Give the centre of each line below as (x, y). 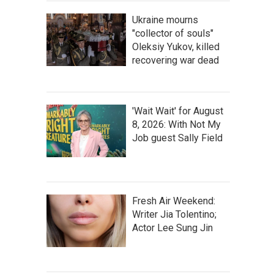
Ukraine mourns (165, 20)
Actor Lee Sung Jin (172, 228)
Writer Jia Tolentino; (174, 214)
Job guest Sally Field (177, 138)
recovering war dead (176, 60)
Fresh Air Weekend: (174, 201)
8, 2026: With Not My (176, 124)
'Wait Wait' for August (178, 111)
